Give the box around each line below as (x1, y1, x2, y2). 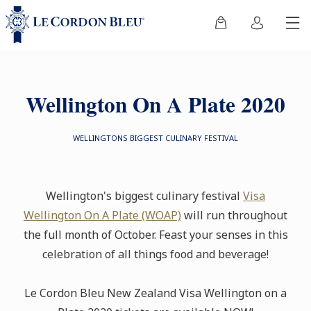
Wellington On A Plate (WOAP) (24, 208, 181, 223)
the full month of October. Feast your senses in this (23, 227, 288, 242)
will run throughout (181, 208, 287, 223)
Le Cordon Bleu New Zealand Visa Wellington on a (24, 285, 287, 301)
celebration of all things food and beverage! (42, 246, 269, 262)
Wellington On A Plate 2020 (26, 88, 285, 120)
